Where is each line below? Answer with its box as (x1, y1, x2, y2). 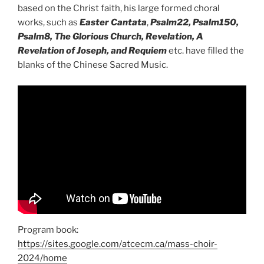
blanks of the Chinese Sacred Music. (18, 60, 168, 71)
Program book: (18, 225, 78, 236)
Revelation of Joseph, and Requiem (18, 45, 167, 57)
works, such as (18, 17, 80, 28)
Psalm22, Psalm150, (150, 17, 239, 28)
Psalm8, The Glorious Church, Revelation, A (18, 31, 203, 42)
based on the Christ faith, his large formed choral (18, 3, 220, 14)
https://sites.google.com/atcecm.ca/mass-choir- (18, 239, 217, 250)
